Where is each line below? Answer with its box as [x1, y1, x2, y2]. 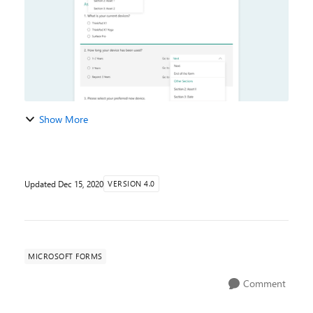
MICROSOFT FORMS [28, 251, 103, 261]
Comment [243, 277, 286, 290]
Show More [39, 112, 88, 126]
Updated [24, 178, 58, 189]
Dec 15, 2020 [58, 178, 103, 189]
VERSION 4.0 [108, 178, 155, 189]
